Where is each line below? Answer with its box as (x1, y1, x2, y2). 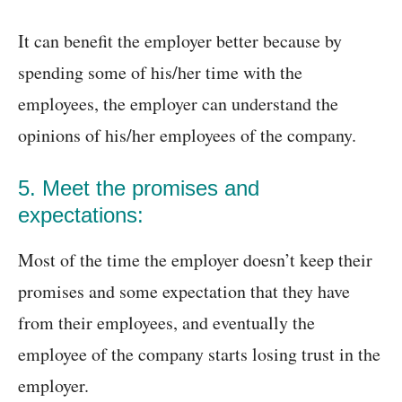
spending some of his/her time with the (18, 60, 302, 85)
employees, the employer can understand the (18, 92, 338, 117)
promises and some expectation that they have (18, 279, 350, 304)
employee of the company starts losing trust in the (18, 342, 380, 367)
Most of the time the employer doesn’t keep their (18, 248, 372, 273)
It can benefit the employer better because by (18, 29, 342, 54)
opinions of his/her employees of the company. (18, 123, 356, 148)
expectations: (18, 203, 144, 228)
